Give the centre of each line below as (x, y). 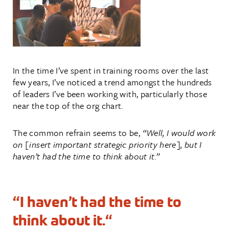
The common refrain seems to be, (78, 132)
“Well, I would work (179, 132)
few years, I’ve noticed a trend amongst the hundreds (112, 82)
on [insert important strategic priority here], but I (107, 144)
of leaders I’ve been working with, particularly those (110, 94)
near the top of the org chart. (68, 105)
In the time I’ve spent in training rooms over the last (111, 70)
